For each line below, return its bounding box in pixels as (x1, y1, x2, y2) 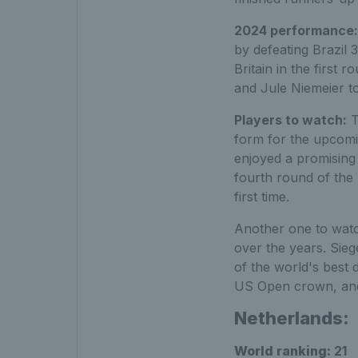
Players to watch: (233, 111, 347, 128)
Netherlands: (233, 307, 349, 328)
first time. (233, 188, 289, 205)
